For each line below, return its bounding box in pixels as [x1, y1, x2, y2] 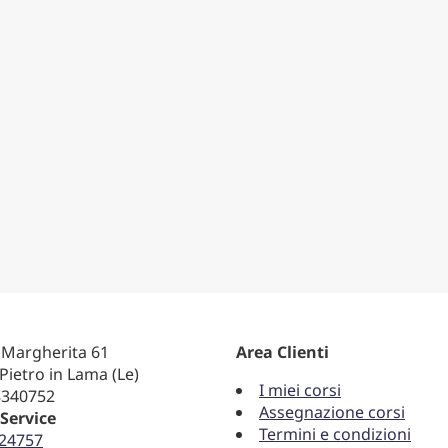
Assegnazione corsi [259, 400, 405, 423]
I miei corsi [259, 378, 341, 401]
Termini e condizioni [259, 422, 411, 445]
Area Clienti [236, 340, 329, 363]
